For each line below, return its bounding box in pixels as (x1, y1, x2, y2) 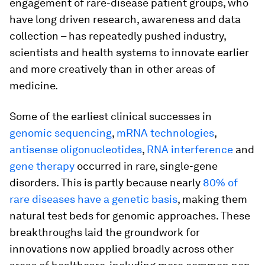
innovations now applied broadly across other (9, 243, 234, 255)
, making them (177, 193, 247, 205)
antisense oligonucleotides (9, 143, 142, 156)
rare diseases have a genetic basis (9, 193, 177, 205)
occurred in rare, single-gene (75, 160, 218, 172)
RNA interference (147, 143, 233, 156)
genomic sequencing (9, 127, 112, 139)
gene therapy (9, 160, 75, 172)
